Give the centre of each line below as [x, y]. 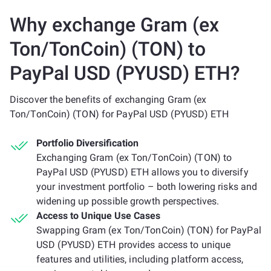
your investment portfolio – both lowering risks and [147, 187]
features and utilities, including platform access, [140, 259]
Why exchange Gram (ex [114, 25]
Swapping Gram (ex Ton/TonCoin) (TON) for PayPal [149, 230]
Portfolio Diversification [87, 143]
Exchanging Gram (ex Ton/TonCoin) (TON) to [134, 158]
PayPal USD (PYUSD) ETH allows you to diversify [142, 172]
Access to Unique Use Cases [98, 216]
